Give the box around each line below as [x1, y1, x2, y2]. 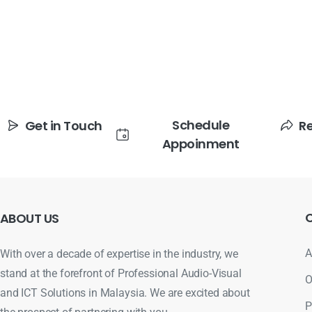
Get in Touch [25, 116, 102, 134]
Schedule [172, 116, 230, 134]
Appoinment [162, 134, 240, 153]
